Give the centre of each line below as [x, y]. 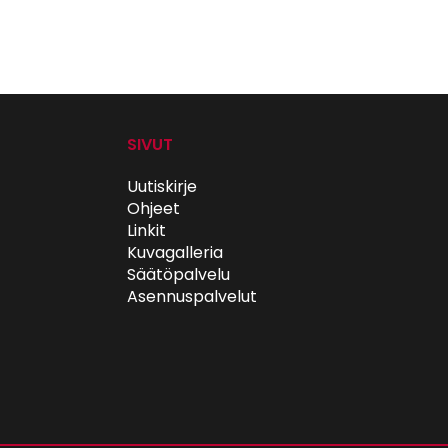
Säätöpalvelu [178, 274]
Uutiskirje [162, 186]
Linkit [146, 230]
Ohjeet [153, 208]
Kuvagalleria [175, 252]
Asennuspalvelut [192, 296]
